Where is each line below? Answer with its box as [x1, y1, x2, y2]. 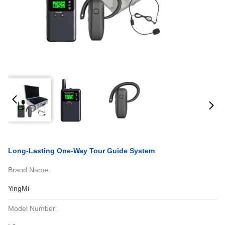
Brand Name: [8, 166, 50, 174]
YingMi [8, 184, 29, 192]
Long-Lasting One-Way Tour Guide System [8, 147, 155, 155]
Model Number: [8, 204, 57, 212]
